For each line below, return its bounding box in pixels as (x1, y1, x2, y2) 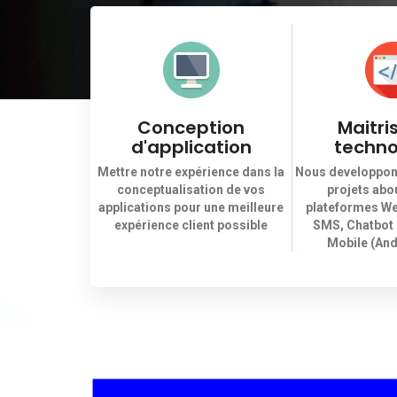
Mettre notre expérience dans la (97, 165, 284, 179)
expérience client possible (114, 218, 268, 232)
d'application (130, 135, 252, 160)
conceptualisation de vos (117, 183, 265, 197)
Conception (137, 115, 245, 140)
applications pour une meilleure (98, 200, 284, 214)
